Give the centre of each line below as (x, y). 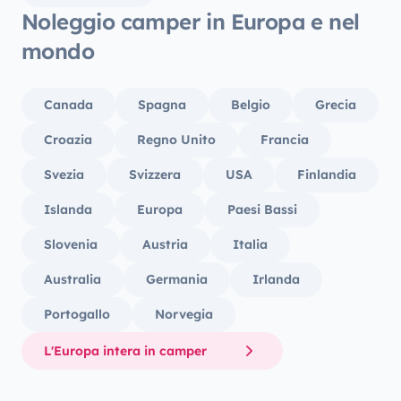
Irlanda (276, 279)
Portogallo (77, 314)
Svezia (64, 175)
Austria (165, 244)
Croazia (68, 140)
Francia (285, 140)
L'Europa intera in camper (125, 350)
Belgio (251, 105)
